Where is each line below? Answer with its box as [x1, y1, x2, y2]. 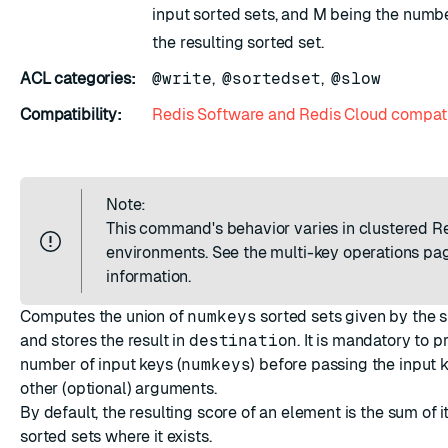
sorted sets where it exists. [20, 427, 212, 446]
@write [152, 69, 212, 88]
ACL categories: [20, 69, 136, 88]
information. [106, 267, 192, 286]
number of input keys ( [20, 355, 182, 374]
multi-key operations [270, 243, 420, 262]
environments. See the [106, 243, 271, 262]
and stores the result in [20, 331, 189, 350]
